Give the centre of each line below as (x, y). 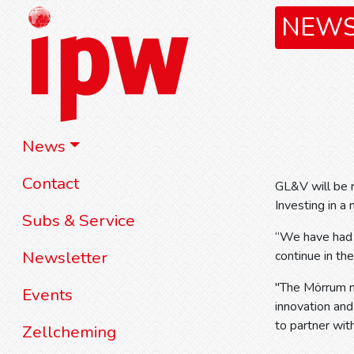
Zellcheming (69, 332)
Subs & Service (79, 220)
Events (47, 295)
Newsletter (65, 258)
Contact (51, 183)
